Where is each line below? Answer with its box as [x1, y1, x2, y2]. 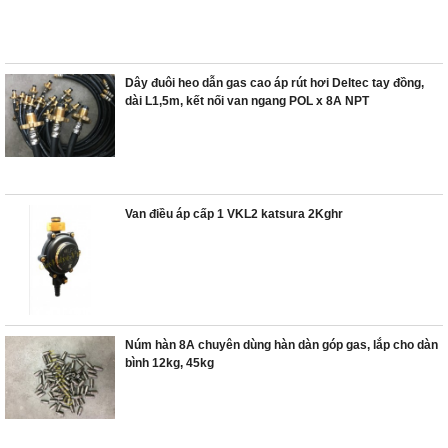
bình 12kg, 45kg [125, 356, 214, 370]
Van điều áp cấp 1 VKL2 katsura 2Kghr [125, 207, 343, 221]
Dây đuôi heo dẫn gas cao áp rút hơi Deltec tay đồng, [125, 76, 424, 90]
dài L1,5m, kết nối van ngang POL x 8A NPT [125, 94, 369, 108]
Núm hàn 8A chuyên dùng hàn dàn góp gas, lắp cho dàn [125, 338, 438, 352]
